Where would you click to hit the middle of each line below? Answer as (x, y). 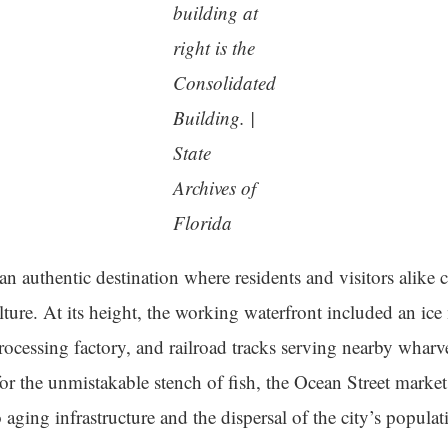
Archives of (214, 187)
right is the (213, 47)
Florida (202, 222)
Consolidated (224, 82)
